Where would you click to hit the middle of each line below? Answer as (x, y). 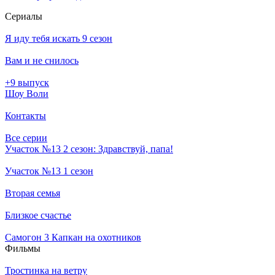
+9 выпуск (27, 82)
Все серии (26, 137)
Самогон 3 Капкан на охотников (73, 237)
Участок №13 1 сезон (49, 171)
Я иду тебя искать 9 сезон (59, 38)
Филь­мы (23, 248)
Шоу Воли (27, 93)
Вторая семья (33, 193)
